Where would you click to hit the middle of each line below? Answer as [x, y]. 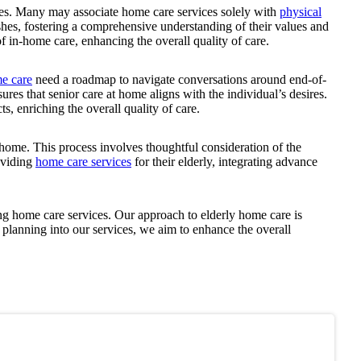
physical [301, 11]
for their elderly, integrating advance [224, 161]
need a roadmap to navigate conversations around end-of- [179, 79]
